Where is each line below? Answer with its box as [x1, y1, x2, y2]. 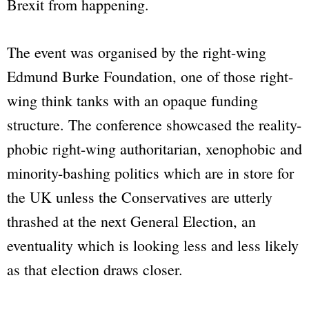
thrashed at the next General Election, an [7, 211, 256, 232]
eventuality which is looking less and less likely [7, 235, 299, 256]
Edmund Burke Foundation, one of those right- [7, 66, 293, 87]
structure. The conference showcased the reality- [7, 114, 301, 135]
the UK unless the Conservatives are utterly [7, 187, 272, 208]
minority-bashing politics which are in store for [7, 163, 294, 183]
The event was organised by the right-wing [7, 42, 266, 63]
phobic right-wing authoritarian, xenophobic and [7, 139, 302, 159]
